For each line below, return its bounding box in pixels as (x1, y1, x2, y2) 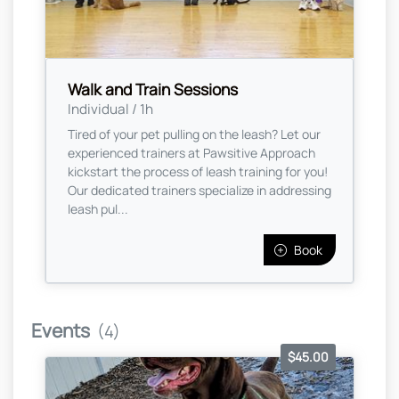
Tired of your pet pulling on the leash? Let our (68, 126, 321, 143)
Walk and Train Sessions (68, 78, 238, 101)
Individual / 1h (68, 100, 153, 119)
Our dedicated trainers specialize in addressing (68, 182, 331, 199)
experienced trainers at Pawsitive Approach (68, 144, 315, 162)
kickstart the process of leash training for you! (68, 163, 328, 181)
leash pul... (68, 200, 128, 218)
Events (31, 318, 90, 344)
